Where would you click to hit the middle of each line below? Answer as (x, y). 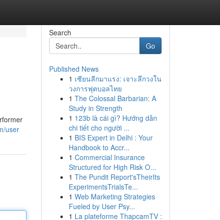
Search (60, 32)
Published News (74, 69)
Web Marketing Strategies (115, 196)
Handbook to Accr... (99, 147)
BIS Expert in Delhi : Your (113, 137)
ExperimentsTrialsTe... (103, 187)
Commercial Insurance (110, 157)
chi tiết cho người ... (99, 128)
